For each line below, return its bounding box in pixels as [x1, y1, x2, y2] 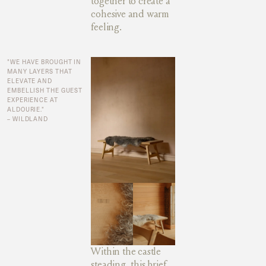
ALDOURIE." [7, 104, 45, 113]
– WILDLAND [7, 114, 48, 123]
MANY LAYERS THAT [7, 66, 72, 75]
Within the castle [91, 245, 161, 258]
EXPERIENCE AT [7, 95, 58, 104]
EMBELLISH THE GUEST [7, 85, 83, 94]
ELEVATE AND [7, 76, 52, 85]
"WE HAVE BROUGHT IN [7, 57, 82, 66]
